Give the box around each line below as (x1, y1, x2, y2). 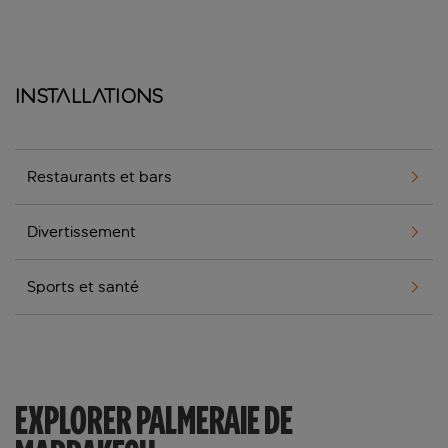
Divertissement (27, 222, 136, 242)
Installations (15, 85, 164, 108)
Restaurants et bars (27, 167, 172, 187)
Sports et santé (27, 277, 139, 297)
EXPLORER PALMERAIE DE (15, 395, 293, 446)
